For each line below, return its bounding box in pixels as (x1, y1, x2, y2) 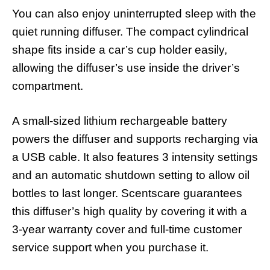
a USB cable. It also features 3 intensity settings (12, 151, 258, 164)
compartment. (12, 79, 83, 92)
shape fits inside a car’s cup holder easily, (12, 43, 227, 56)
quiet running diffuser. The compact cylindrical (12, 25, 248, 38)
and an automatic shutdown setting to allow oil (12, 169, 250, 182)
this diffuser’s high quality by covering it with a (12, 205, 247, 218)
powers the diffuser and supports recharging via (12, 133, 258, 146)
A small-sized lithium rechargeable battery (12, 115, 227, 128)
